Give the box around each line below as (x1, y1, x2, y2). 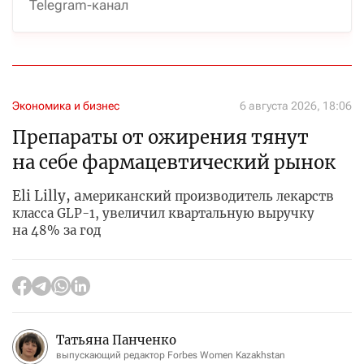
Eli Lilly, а (12, 186, 82, 205)
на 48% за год (12, 222, 101, 238)
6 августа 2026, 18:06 (240, 98, 352, 112)
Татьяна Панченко (56, 332, 176, 349)
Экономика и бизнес (12, 98, 119, 112)
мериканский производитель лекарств (82, 188, 334, 204)
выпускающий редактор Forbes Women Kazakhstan (56, 349, 285, 362)
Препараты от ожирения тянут (12, 125, 309, 149)
